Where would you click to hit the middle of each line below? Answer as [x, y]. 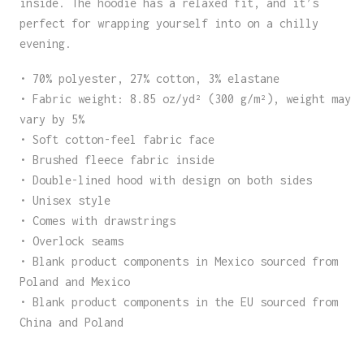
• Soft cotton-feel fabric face [117, 140]
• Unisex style [65, 201]
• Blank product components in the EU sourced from [178, 302]
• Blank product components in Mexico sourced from [178, 262]
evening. [45, 43]
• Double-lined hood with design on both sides [165, 180]
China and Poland [71, 323]
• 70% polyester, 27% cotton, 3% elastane [149, 79]
